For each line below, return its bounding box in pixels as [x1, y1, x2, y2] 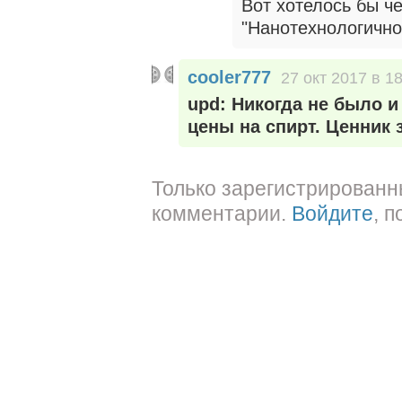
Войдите [292, 202, 373, 225]
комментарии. [152, 202, 292, 225]
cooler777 [188, 67, 271, 87]
